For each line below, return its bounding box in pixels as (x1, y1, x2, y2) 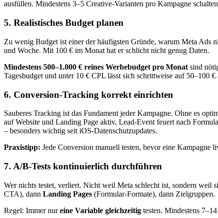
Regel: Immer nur (4, 206, 60, 215)
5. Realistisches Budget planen (4, 18, 124, 28)
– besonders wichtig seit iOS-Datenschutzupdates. (4, 127, 157, 135)
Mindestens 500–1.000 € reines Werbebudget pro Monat (4, 62, 188, 71)
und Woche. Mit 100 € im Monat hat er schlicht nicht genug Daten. (4, 46, 209, 54)
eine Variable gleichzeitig (60, 206, 141, 215)
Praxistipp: (4, 143, 40, 152)
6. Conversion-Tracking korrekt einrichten (4, 89, 173, 100)
